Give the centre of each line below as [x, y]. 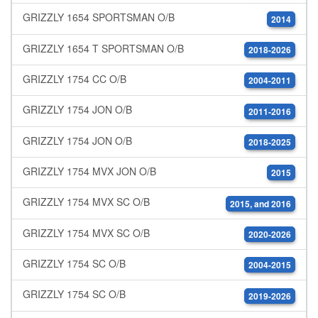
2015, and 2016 [261, 203]
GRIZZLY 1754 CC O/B [75, 79]
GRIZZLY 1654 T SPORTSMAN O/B [103, 48]
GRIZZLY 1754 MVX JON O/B [89, 171]
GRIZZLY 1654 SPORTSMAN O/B [99, 17]
